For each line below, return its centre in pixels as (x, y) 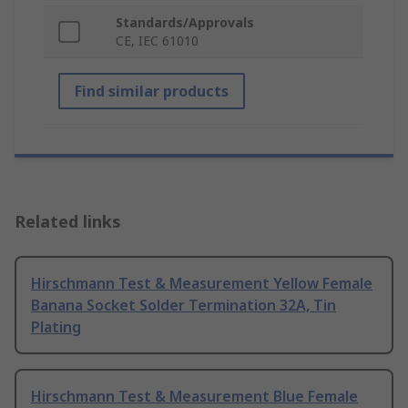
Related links (68, 222)
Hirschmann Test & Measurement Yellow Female (202, 284)
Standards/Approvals (185, 23)
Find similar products (152, 92)
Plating (56, 327)
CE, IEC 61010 (157, 41)
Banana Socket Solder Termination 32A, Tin (184, 306)
